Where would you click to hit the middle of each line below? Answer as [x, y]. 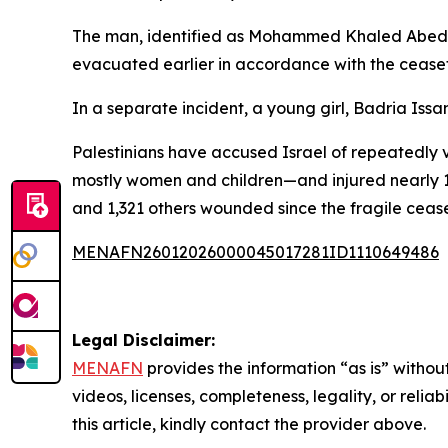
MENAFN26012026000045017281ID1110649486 [255, 252]
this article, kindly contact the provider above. [249, 424]
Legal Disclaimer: [143, 340]
